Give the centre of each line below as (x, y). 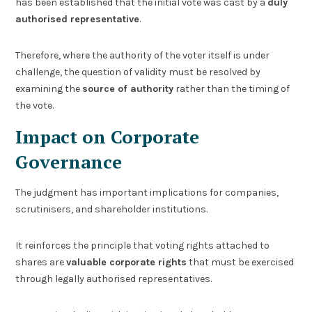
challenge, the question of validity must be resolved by (138, 72)
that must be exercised (241, 263)
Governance (69, 162)
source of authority (128, 89)
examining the (49, 89)
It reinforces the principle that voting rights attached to (143, 246)
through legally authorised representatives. (114, 279)
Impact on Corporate (108, 137)
